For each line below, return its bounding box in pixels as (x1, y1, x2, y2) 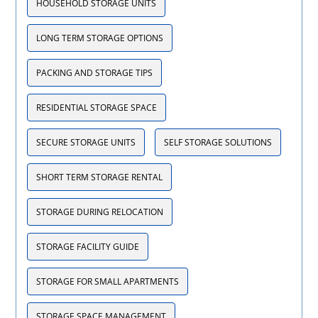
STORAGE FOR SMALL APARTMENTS (36, 275, 180, 287)
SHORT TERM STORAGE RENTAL (36, 170, 163, 183)
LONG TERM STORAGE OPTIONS (36, 31, 164, 44)
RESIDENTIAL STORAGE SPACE (36, 101, 158, 114)
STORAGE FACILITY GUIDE (36, 240, 140, 253)
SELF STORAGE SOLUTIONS (164, 136, 273, 148)
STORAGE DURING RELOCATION (36, 205, 164, 218)
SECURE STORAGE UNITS (36, 136, 136, 148)
